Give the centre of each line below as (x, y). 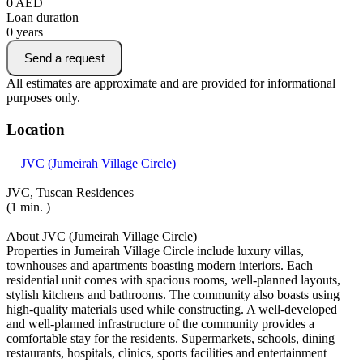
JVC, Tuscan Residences (70, 193)
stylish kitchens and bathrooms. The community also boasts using (173, 295)
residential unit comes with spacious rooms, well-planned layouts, (173, 280)
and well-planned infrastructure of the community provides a (160, 324)
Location (36, 129)
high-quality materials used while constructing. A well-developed (172, 310)
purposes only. (43, 97)
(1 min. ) (30, 207)
